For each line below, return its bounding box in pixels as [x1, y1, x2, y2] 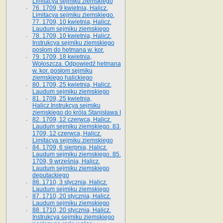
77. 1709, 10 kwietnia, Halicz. [32, 18, 111, 25]
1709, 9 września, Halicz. [32, 157, 100, 165]
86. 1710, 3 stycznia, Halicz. [32, 178, 108, 186]
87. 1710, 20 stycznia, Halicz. [32, 192, 111, 200]
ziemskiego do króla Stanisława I [32, 109, 121, 116]
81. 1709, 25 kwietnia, [32, 95, 92, 102]
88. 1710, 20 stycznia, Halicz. [32, 206, 111, 214]
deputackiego [32, 171, 69, 179]
